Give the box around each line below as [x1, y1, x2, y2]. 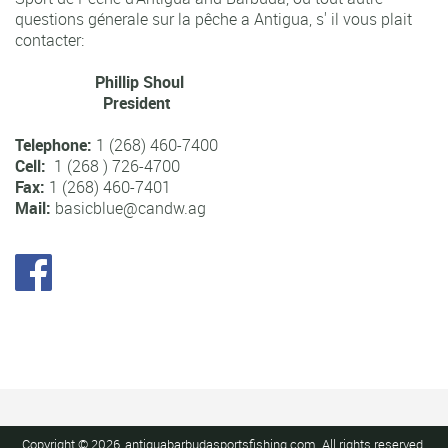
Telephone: [15, 134, 96, 157]
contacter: [15, 29, 88, 52]
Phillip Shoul [15, 71, 184, 94]
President [15, 92, 171, 115]
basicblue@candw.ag [55, 197, 206, 220]
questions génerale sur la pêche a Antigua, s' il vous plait [15, 8, 412, 31]
